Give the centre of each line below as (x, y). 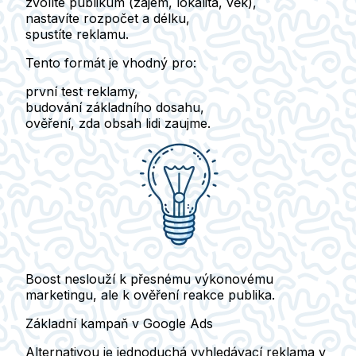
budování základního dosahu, (115, 107)
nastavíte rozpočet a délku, (108, 18)
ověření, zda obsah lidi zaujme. (118, 123)
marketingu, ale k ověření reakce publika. (150, 294)
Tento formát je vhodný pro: (111, 62)
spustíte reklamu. (77, 34)
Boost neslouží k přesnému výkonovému (149, 279)
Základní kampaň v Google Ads (119, 323)
